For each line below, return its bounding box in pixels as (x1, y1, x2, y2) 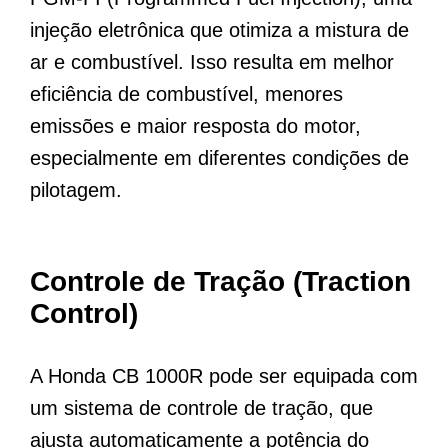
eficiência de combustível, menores (30, 83, 343, 106)
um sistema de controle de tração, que (30, 397, 373, 420)
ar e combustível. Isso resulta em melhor (30, 51, 394, 74)
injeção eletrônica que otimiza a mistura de (30, 19, 409, 42)
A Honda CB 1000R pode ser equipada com (30, 365, 418, 388)
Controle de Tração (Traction (30, 266, 411, 298)
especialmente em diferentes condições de (30, 147, 409, 170)
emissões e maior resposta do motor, (30, 115, 361, 138)
